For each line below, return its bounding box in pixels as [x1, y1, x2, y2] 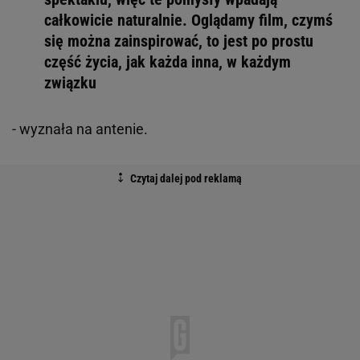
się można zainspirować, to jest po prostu [44, 31, 313, 51]
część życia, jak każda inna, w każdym [44, 52, 291, 72]
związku [44, 73, 96, 93]
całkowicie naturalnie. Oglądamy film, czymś [44, 10, 333, 31]
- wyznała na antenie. [12, 121, 151, 138]
